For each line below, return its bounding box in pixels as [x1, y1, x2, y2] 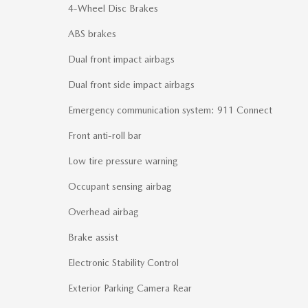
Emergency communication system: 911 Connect [68, 104, 272, 115]
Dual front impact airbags [68, 53, 175, 65]
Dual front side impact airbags [68, 78, 195, 90]
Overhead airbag [68, 206, 139, 217]
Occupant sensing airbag [68, 180, 172, 192]
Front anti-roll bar [68, 129, 142, 141]
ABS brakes [68, 27, 116, 39]
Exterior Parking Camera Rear [68, 282, 192, 294]
